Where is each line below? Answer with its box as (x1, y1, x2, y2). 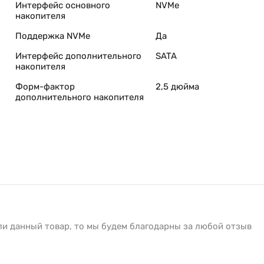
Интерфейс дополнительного (15, 51, 141, 61)
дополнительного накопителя (15, 92, 144, 103)
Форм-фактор (15, 81, 75, 92)
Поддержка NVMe (15, 31, 90, 41)
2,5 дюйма (156, 81, 199, 92)
